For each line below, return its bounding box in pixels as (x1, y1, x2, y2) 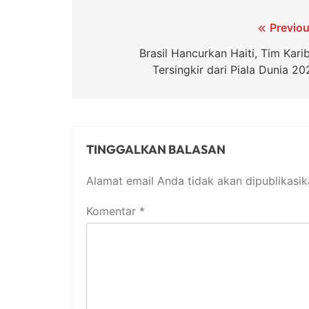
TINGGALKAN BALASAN (86, 141, 226, 158)
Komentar (86, 204, 139, 219)
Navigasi (85, 21, 155, 41)
